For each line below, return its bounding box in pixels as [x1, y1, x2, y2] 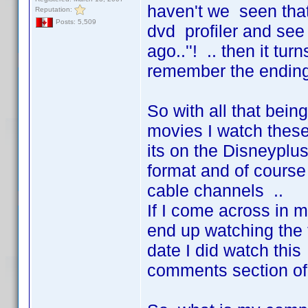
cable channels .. [147, 181, 283, 200]
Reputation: [35, 5, 74, 13]
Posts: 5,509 [54, 18, 96, 26]
